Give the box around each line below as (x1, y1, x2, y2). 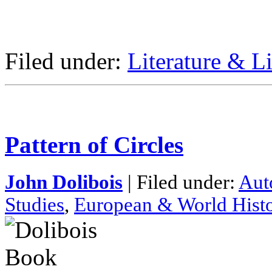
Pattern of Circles (5, 131, 183, 158)
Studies (5, 193, 64, 216)
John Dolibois (5, 171, 123, 193)
